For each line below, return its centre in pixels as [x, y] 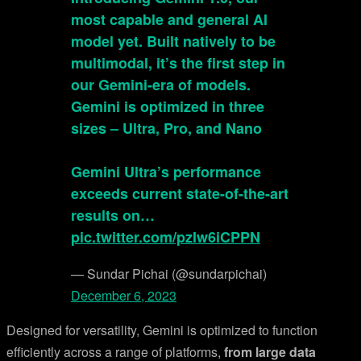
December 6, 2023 [124, 295]
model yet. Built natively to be [173, 41]
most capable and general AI [169, 19]
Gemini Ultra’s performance [166, 172]
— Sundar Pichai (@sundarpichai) [169, 274]
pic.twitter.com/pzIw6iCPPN [166, 237]
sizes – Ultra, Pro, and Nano [166, 128]
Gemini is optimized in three [168, 106]
